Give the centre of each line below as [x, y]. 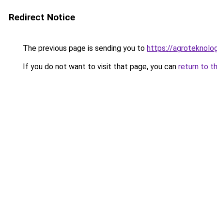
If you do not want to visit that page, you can [100, 67]
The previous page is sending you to [84, 48]
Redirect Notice [42, 17]
